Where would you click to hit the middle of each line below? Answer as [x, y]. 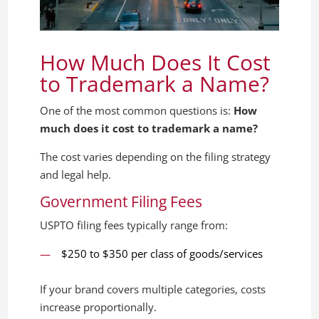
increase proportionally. [99, 307]
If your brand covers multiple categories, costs [153, 289]
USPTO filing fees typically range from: [134, 225]
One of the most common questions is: [137, 110]
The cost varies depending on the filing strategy [156, 156]
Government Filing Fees [121, 201]
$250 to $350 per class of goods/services [162, 253]
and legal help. [76, 174]
